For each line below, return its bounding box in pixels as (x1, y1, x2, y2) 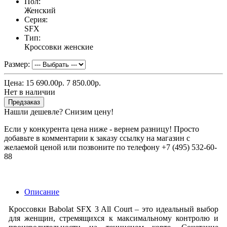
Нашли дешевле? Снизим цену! (4, 107, 113, 117)
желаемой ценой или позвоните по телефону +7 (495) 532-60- (4, 143, 217, 152)
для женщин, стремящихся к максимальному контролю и (8, 214, 219, 223)
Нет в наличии (4, 88, 55, 97)
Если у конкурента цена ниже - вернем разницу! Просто (4, 125, 199, 134)
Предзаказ (8, 98, 40, 106)
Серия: (24, 15, 48, 24)
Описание (24, 187, 59, 197)
